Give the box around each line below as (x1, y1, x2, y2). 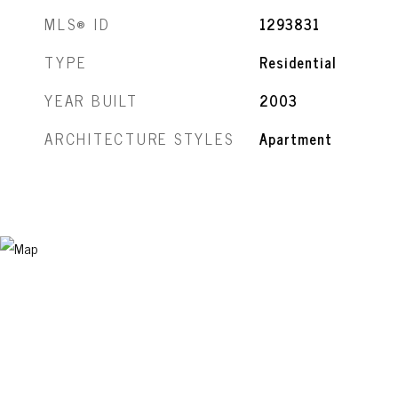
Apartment (259, 127, 332, 150)
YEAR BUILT (44, 88, 139, 113)
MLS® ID (44, 12, 111, 36)
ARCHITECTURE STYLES (44, 126, 235, 151)
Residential (259, 51, 337, 74)
